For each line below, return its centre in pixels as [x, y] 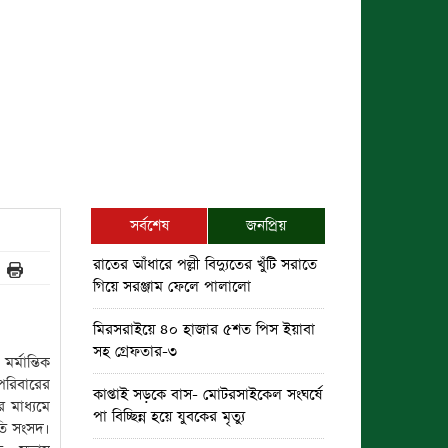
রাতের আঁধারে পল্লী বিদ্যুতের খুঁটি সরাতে [205, 264]
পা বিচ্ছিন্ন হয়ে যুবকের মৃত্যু [169, 416]
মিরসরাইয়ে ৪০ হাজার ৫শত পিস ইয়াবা [204, 329]
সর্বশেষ [149, 225]
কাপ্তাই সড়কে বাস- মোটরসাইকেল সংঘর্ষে [207, 394]
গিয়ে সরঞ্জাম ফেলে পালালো [172, 286]
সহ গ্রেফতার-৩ [135, 351]
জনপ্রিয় [266, 225]
